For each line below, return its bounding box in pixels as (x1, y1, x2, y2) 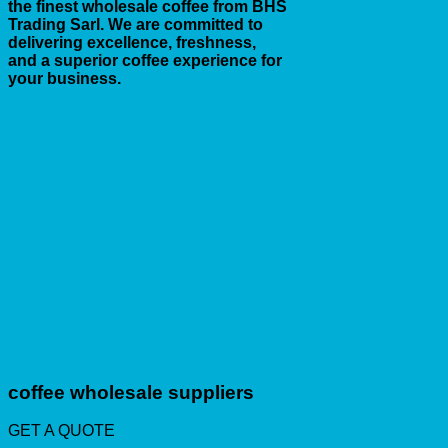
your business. (8, 69, 121, 87)
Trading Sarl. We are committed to (8, 15, 263, 33)
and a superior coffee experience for (8, 51, 282, 69)
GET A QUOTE (8, 422, 115, 440)
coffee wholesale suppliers (8, 381, 254, 403)
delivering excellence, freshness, (8, 33, 256, 51)
